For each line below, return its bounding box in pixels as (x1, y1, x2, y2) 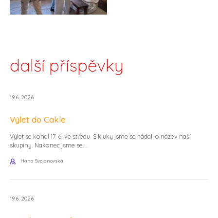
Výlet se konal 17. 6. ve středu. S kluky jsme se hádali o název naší (10, 132, 191, 140)
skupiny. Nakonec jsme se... (10, 141, 87, 149)
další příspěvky (10, 54, 124, 76)
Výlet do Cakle (10, 114, 66, 125)
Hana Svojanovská (20, 158, 63, 164)
